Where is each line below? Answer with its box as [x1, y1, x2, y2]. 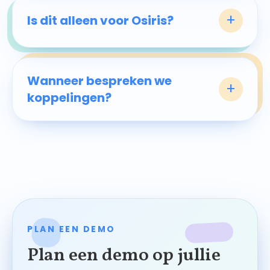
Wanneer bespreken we [27, 72, 172, 90]
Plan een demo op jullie [27, 243, 221, 269]
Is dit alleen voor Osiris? [27, 12, 174, 30]
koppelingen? [27, 89, 111, 107]
